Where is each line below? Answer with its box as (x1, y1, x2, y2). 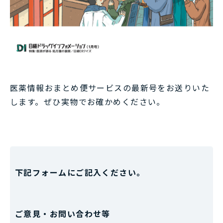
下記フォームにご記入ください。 (15, 166, 145, 178)
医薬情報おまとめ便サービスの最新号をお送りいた (10, 81, 210, 94)
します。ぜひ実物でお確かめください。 (10, 95, 165, 108)
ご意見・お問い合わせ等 (15, 207, 111, 220)
